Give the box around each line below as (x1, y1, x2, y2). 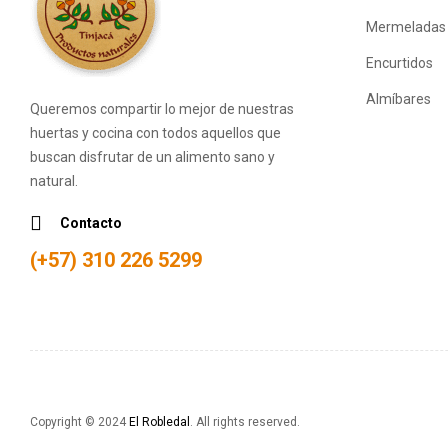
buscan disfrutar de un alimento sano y (30, 148, 275, 165)
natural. (30, 172, 78, 189)
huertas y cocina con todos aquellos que (30, 124, 281, 141)
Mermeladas (366, 18, 446, 35)
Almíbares (366, 90, 431, 107)
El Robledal (129, 414, 190, 429)
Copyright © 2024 (30, 414, 129, 429)
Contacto (60, 214, 122, 231)
